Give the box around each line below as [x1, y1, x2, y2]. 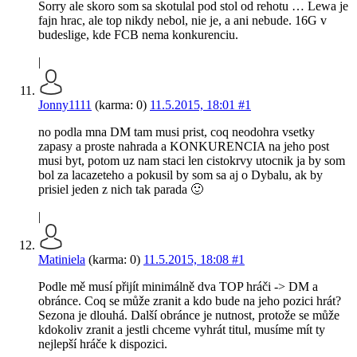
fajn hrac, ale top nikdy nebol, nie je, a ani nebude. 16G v [38, 14, 327, 28]
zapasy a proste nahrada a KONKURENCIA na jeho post [38, 139, 329, 154]
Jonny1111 [38, 98, 92, 112]
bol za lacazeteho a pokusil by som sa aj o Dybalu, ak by [38, 168, 323, 182]
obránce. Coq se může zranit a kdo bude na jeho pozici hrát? [38, 294, 341, 308]
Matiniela [38, 253, 85, 267]
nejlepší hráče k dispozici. [38, 337, 167, 351]
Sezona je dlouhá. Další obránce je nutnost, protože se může [38, 308, 339, 323]
